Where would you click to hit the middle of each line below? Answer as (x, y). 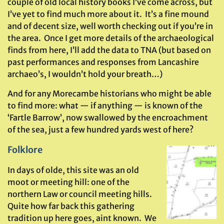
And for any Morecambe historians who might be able (109, 93)
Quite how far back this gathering (71, 206)
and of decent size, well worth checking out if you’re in (110, 26)
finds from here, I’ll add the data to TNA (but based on (109, 50)
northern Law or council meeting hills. (80, 194)
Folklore (25, 150)
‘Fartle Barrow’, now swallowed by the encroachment (108, 117)
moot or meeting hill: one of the (68, 182)
